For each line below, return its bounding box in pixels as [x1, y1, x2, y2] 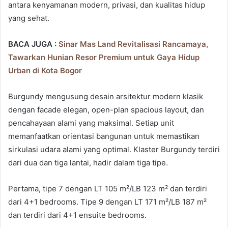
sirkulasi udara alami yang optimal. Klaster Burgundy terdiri [8, 145, 220, 155]
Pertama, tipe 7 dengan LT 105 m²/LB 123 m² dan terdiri [8, 184, 207, 194]
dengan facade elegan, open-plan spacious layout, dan [8, 105, 204, 115]
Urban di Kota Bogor [8, 66, 82, 76]
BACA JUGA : [8, 39, 59, 49]
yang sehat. [8, 13, 49, 23]
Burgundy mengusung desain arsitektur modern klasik [8, 92, 203, 102]
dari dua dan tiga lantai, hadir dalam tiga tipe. [8, 158, 168, 168]
